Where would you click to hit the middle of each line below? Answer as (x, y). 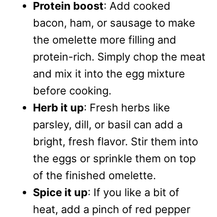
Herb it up (58, 108)
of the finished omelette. (94, 176)
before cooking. (72, 91)
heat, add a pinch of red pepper (112, 209)
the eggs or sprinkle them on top (114, 159)
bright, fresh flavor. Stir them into (116, 142)
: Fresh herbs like (127, 108)
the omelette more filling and (105, 40)
